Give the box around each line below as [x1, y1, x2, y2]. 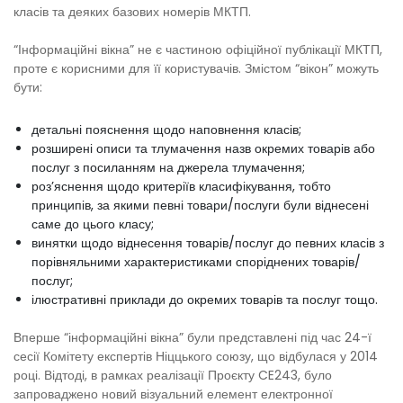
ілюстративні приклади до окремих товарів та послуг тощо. [31, 290, 378, 309]
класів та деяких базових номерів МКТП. [13, 2, 251, 21]
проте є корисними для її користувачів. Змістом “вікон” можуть [13, 58, 379, 77]
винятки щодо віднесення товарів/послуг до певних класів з [31, 233, 384, 252]
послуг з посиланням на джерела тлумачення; [31, 157, 305, 176]
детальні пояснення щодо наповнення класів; [31, 120, 301, 139]
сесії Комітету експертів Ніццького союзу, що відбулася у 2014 [13, 346, 378, 365]
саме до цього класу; [31, 214, 154, 233]
